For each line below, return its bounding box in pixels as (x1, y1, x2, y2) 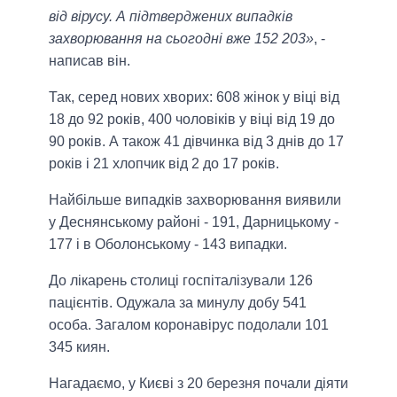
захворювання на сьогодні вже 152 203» (49, 31, 314, 47)
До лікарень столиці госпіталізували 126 (49, 273, 313, 289)
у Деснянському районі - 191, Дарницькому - (49, 214, 339, 230)
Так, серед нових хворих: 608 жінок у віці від (49, 90, 339, 105)
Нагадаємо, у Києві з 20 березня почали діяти (49, 376, 348, 392)
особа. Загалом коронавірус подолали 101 (49, 317, 329, 333)
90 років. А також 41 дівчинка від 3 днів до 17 (49, 134, 344, 150)
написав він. (49, 53, 130, 69)
